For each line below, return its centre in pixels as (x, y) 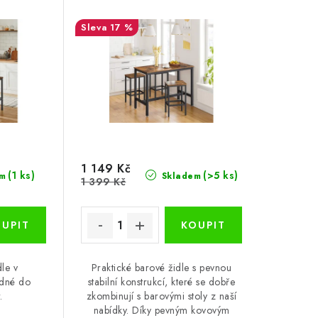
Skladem (180, 176)
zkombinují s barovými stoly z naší (161, 296)
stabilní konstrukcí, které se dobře (161, 282)
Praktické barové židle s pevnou (161, 268)
